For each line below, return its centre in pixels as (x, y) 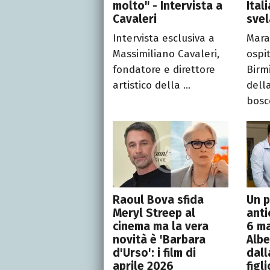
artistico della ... (152, 85)
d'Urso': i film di (154, 253)
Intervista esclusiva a (164, 38)
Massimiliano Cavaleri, (166, 54)
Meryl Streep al (154, 213)
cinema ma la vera (161, 226)
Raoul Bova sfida (158, 199)
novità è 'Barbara (159, 239)
